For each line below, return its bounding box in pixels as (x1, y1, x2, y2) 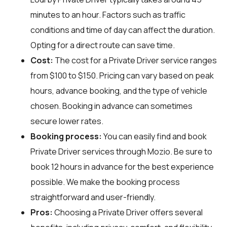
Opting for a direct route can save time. (30, 39, 175, 51)
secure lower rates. (30, 115, 103, 127)
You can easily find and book (102, 130, 207, 142)
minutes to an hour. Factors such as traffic (30, 9, 185, 20)
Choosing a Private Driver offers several (53, 206, 203, 218)
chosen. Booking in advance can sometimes (30, 100, 193, 111)
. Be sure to (170, 145, 212, 157)
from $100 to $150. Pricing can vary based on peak (30, 69, 214, 81)
